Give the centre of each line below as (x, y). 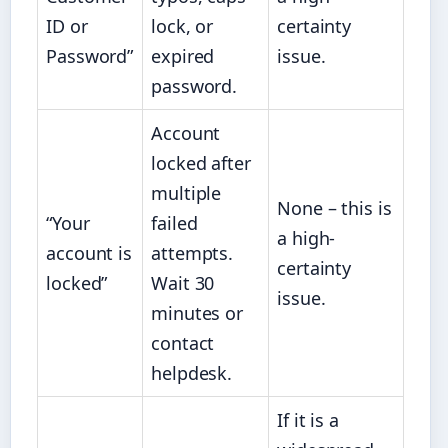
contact (183, 343)
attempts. (192, 253)
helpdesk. (192, 373)
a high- (306, 238)
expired (183, 56)
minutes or (197, 313)
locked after (201, 163)
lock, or (182, 26)
